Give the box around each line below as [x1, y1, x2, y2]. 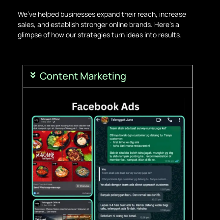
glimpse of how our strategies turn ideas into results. [17, 29, 182, 39]
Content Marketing [40, 69, 127, 82]
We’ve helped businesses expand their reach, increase [17, 9, 186, 19]
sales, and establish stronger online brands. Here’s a [17, 19, 179, 29]
